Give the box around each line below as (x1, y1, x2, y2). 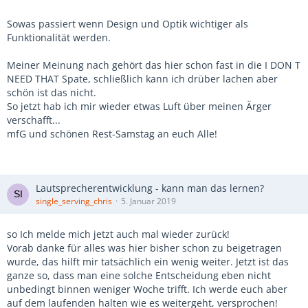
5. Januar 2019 (121, 195, 176, 208)
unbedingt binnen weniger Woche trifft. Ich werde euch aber (7, 283, 287, 296)
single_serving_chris (36, 195, 112, 208)
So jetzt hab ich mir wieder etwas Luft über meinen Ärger (7, 100, 272, 113)
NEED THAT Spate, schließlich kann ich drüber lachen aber (7, 72, 278, 86)
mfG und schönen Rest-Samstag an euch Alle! (7, 127, 217, 141)
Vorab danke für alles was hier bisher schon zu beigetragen (7, 241, 282, 255)
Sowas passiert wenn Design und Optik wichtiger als (7, 17, 248, 31)
